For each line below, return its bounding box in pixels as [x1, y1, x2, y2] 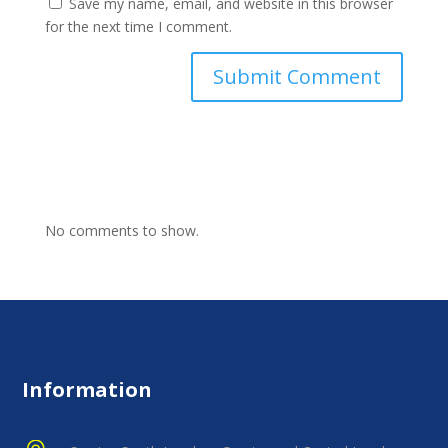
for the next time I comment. [44, 17, 232, 37]
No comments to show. [44, 221, 199, 241]
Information [22, 376, 153, 404]
